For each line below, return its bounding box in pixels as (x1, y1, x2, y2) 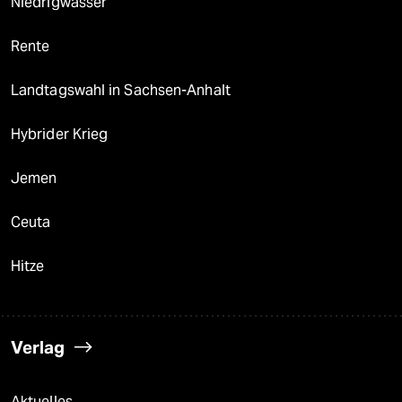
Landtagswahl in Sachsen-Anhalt (11, 81, 231, 99)
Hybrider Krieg (11, 125, 109, 143)
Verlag (11, 336, 65, 358)
